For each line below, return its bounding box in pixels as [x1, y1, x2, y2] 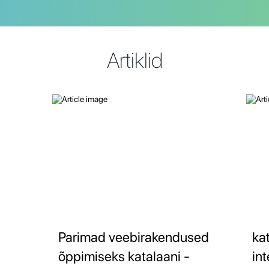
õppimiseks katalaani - [58, 248, 190, 265]
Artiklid [106, 47, 163, 74]
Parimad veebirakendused [58, 229, 209, 246]
